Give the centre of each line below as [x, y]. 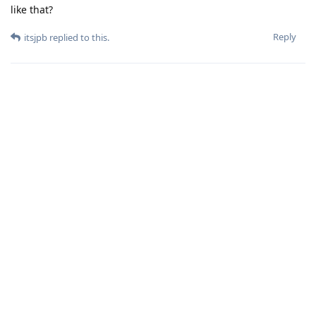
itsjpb [36, 37]
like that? [32, 10]
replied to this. [78, 37]
